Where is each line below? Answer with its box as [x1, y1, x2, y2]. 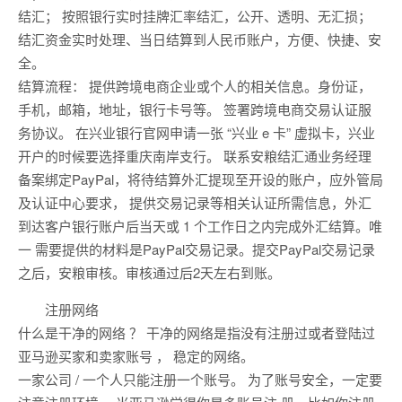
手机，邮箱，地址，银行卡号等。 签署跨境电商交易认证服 [18, 100, 371, 119]
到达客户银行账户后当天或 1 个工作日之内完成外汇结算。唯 [18, 216, 382, 236]
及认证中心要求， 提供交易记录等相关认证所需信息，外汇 [18, 193, 371, 213]
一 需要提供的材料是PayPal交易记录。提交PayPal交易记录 [18, 240, 375, 259]
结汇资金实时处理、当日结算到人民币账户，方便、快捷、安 [18, 30, 381, 49]
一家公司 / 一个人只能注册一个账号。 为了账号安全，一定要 [18, 370, 382, 389]
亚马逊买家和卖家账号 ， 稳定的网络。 [18, 346, 254, 366]
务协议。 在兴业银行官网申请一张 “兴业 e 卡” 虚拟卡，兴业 [18, 123, 375, 143]
